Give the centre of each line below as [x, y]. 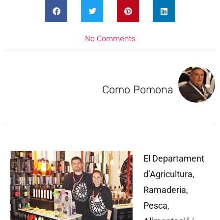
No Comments [110, 39]
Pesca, [156, 206]
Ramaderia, [166, 190]
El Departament [174, 158]
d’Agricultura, [169, 174]
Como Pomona [138, 90]
